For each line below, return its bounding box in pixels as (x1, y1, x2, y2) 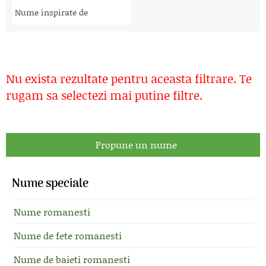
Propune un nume (95, 138, 177, 151)
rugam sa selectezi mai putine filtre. (6, 87, 202, 103)
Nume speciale (12, 175, 88, 194)
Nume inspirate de (15, 6, 88, 18)
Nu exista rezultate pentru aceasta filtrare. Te (6, 70, 252, 87)
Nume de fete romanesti (14, 229, 122, 242)
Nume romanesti (14, 205, 90, 218)
